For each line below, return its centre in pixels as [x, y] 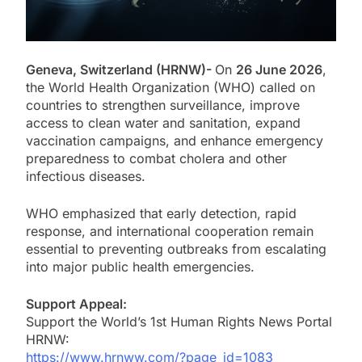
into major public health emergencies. [140, 267]
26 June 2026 [279, 70]
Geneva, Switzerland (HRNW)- [120, 70]
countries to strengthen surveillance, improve [163, 105]
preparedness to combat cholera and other [156, 159]
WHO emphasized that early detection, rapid [161, 214]
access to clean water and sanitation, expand [163, 123]
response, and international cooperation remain [170, 232]
